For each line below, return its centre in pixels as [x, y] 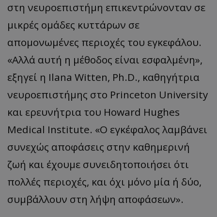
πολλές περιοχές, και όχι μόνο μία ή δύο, [104, 182]
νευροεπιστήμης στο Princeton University [108, 95]
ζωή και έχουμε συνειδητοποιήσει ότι [98, 164]
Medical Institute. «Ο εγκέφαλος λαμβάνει [107, 130]
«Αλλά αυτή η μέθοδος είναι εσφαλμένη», [105, 60]
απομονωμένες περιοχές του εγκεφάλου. [104, 42]
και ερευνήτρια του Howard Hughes [93, 112]
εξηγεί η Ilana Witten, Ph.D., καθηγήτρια [103, 77]
